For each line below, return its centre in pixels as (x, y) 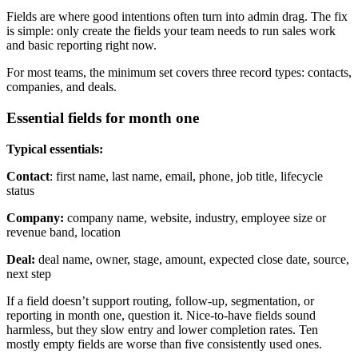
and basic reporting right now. (82, 46)
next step (29, 273)
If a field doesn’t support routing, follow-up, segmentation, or (160, 300)
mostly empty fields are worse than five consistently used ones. (164, 344)
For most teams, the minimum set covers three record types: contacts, (179, 73)
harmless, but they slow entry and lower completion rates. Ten (162, 329)
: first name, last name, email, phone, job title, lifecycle (186, 176)
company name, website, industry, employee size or (195, 217)
